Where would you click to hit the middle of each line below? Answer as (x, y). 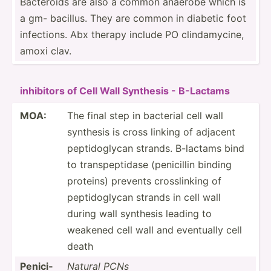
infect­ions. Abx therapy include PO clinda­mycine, (132, 34)
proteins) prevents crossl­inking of (144, 181)
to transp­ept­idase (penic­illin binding (149, 164)
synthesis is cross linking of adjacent (151, 132)
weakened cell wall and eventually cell (155, 230)
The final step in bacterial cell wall (145, 115)
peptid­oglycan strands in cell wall (144, 197)
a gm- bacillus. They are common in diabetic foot (133, 18)
